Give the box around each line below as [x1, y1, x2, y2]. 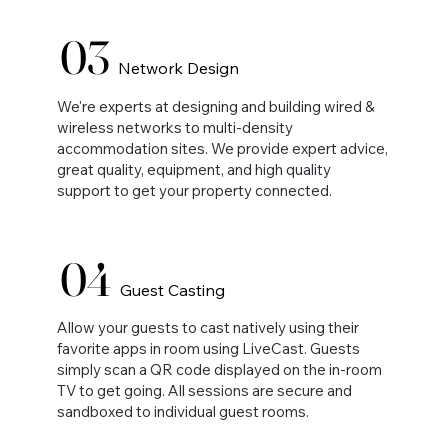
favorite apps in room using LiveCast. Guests [57, 339, 361, 359]
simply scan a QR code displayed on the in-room [57, 360, 383, 380]
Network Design [117, 58, 239, 79]
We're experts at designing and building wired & [57, 96, 376, 116]
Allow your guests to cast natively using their [57, 318, 360, 338]
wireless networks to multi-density [57, 117, 294, 137]
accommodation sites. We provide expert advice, [57, 138, 389, 158]
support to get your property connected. [57, 180, 333, 200]
